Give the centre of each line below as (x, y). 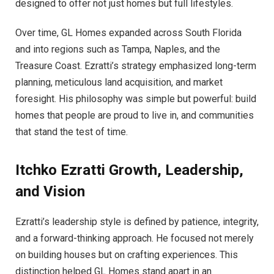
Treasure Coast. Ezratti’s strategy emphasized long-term (136, 65)
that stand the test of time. (72, 131)
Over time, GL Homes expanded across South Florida (128, 32)
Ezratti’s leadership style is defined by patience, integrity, (137, 221)
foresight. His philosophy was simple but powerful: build (136, 98)
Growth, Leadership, (176, 170)
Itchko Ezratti (62, 170)
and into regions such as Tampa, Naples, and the (118, 49)
